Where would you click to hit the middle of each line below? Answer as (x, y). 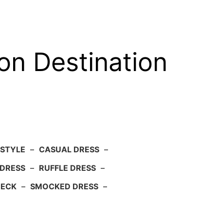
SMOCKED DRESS (64, 187)
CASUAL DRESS (69, 150)
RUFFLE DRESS (67, 168)
